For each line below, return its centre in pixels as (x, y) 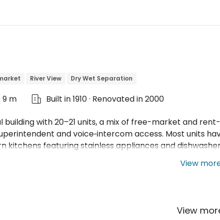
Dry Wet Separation (102, 78)
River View (46, 78)
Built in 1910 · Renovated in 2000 (105, 99)
